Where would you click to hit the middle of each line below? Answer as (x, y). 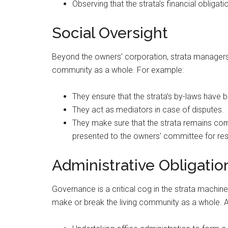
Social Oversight (110, 33)
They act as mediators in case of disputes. (148, 109)
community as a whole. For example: (118, 70)
